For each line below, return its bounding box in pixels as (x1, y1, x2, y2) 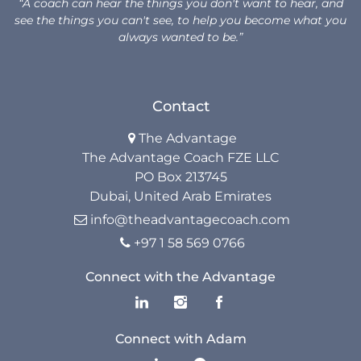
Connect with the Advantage (85, 269, 276, 285)
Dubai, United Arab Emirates (89, 189, 272, 205)
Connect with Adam (114, 331, 247, 347)
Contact (151, 98, 210, 116)
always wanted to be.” (118, 30, 243, 45)
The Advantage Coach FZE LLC (82, 150, 279, 166)
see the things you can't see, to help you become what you (15, 13, 346, 28)
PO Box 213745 (134, 169, 227, 185)
